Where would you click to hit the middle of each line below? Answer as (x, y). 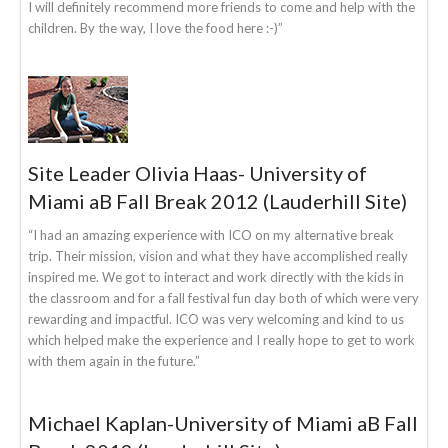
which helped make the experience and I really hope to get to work (221, 339)
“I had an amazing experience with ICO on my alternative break (211, 234)
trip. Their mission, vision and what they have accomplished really (218, 255)
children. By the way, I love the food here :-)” (155, 27)
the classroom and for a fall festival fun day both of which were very (223, 297)
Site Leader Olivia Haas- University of (197, 172)
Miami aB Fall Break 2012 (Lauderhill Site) (217, 200)
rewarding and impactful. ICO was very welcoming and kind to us (216, 318)
